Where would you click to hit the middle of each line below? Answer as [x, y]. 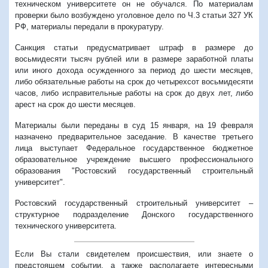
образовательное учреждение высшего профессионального [134, 159]
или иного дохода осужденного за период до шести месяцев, [134, 70]
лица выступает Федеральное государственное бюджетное [134, 148]
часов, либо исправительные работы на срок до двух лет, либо [134, 93]
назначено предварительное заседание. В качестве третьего [134, 136]
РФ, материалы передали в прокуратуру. [89, 26]
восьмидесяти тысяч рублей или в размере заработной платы [134, 59]
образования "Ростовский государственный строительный [134, 170]
